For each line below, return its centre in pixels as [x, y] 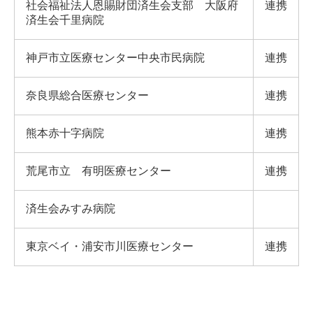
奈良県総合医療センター [87, 95]
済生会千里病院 [65, 20]
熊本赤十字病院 [65, 133]
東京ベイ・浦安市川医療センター [110, 246]
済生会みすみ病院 [71, 209]
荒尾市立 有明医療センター [99, 171]
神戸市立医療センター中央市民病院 [115, 58]
